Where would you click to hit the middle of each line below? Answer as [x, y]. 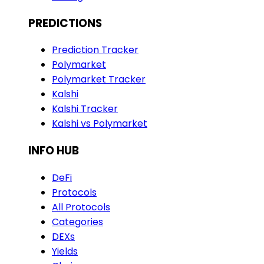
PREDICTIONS [65, 23]
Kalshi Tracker [85, 109]
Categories [77, 222]
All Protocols [81, 207]
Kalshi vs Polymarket [100, 124]
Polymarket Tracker [99, 80]
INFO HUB [54, 150]
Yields [65, 251]
